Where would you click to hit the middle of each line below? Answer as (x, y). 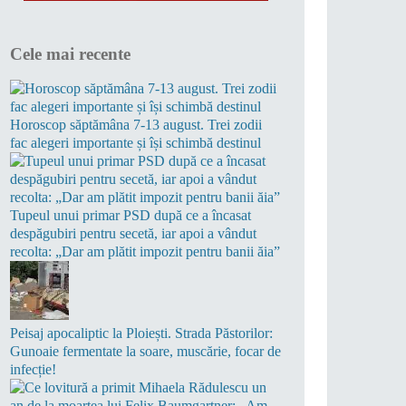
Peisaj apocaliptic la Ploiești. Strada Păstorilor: (141, 333)
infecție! (33, 370)
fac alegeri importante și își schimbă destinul (135, 143)
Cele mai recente (70, 53)
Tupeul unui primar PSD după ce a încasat (130, 216)
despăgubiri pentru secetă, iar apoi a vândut (133, 234)
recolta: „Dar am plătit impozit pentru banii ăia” (145, 252)
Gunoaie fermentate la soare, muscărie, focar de (145, 352)
